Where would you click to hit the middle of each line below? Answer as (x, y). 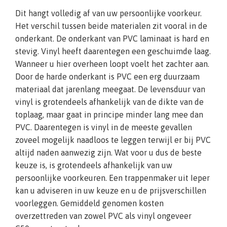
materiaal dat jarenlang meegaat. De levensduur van (110, 89)
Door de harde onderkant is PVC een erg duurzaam (107, 77)
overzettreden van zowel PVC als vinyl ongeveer (103, 216)
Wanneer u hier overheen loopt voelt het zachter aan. (112, 64)
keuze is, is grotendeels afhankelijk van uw (94, 165)
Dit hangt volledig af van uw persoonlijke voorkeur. (108, 13)
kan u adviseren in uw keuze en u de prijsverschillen (111, 191)
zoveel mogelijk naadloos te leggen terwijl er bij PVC (113, 140)
